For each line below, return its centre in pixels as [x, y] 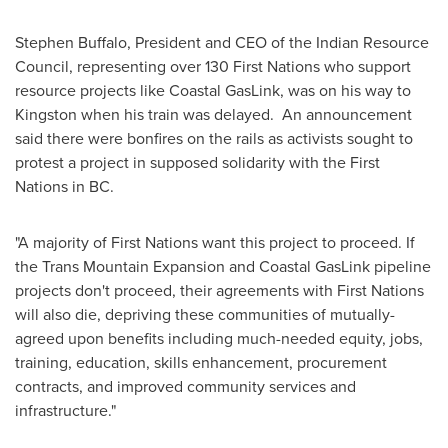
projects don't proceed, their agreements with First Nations [219, 290]
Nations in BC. [64, 186]
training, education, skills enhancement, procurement [201, 362]
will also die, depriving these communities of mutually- [205, 314]
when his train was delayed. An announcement [244, 114]
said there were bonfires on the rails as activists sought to [214, 138]
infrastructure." [65, 410]
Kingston [46, 114]
